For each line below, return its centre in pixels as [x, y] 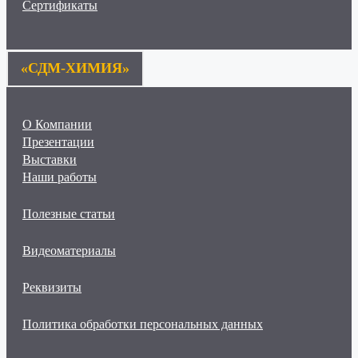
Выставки [50, 159]
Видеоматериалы [69, 250]
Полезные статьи [69, 213]
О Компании [57, 124]
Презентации [58, 141]
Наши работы [60, 177]
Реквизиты [52, 287]
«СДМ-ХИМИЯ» [75, 68]
